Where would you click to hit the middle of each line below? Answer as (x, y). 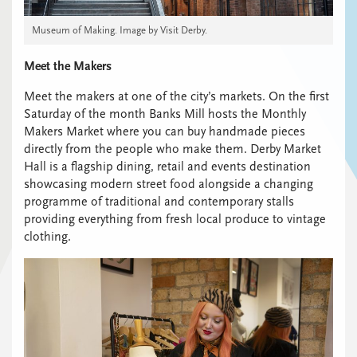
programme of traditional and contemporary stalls (159, 201)
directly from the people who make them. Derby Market (173, 149)
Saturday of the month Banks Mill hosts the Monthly (165, 114)
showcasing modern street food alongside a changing (169, 184)
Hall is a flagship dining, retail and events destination (167, 166)
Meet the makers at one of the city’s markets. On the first (177, 96)
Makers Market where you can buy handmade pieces (165, 131)
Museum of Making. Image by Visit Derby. (120, 29)
